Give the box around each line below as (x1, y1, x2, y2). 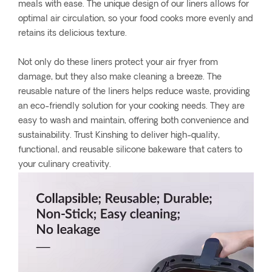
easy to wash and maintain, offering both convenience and (18, 117, 249, 126)
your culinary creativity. (18, 160, 111, 170)
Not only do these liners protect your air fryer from (18, 58, 218, 68)
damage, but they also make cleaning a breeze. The (18, 73, 222, 83)
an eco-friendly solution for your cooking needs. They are (18, 102, 245, 112)
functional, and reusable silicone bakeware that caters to (18, 146, 242, 155)
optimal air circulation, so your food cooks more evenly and (18, 15, 253, 24)
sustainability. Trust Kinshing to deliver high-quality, (18, 131, 220, 141)
